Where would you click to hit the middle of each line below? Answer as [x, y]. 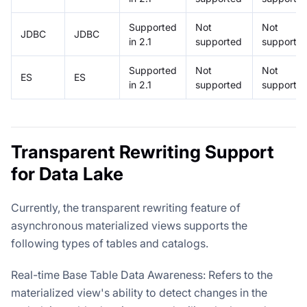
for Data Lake [67, 173]
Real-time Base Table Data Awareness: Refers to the [142, 274]
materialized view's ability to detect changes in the [139, 292]
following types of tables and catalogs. [110, 243]
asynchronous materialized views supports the [129, 225]
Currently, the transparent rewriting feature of [126, 207]
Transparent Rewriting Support [143, 151]
